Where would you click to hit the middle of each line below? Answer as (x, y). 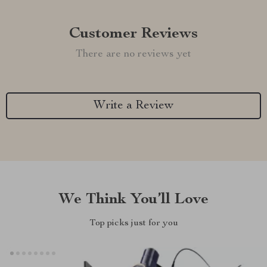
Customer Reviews (133, 34)
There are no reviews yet (133, 54)
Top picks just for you (133, 223)
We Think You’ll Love (133, 200)
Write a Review (133, 106)
